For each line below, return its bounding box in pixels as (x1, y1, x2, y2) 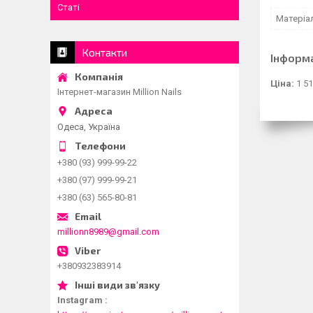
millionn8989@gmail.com (57, 226, 159, 237)
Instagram (57, 294, 103, 305)
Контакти (82, 46, 127, 59)
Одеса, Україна (57, 121, 120, 132)
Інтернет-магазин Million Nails (57, 87, 182, 97)
